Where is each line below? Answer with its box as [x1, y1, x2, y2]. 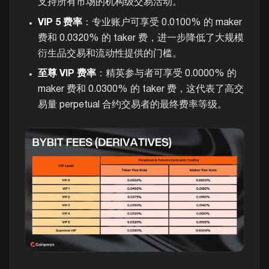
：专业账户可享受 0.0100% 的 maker [82, 18, 242, 27]
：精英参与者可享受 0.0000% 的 [95, 69, 237, 78]
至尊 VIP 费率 [37, 69, 96, 78]
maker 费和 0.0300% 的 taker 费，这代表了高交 [37, 85, 244, 94]
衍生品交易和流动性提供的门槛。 [37, 49, 182, 58]
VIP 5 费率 [37, 18, 82, 27]
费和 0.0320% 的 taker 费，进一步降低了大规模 [37, 34, 244, 43]
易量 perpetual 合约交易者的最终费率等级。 [37, 100, 227, 109]
